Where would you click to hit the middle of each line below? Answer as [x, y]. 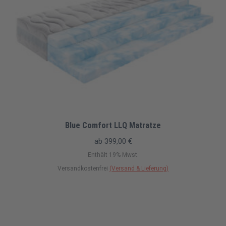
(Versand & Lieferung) [139, 168]
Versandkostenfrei [83, 168]
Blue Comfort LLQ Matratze [113, 125]
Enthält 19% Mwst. [113, 155]
